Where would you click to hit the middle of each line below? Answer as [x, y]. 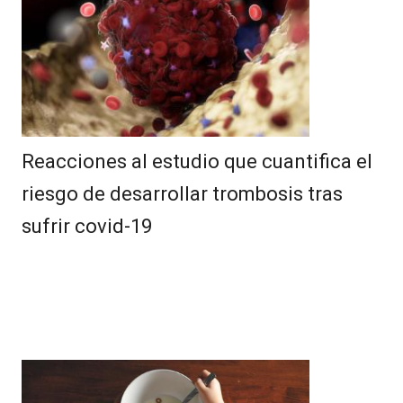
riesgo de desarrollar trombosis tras [182, 194]
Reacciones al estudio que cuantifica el [197, 162]
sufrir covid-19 [87, 227]
